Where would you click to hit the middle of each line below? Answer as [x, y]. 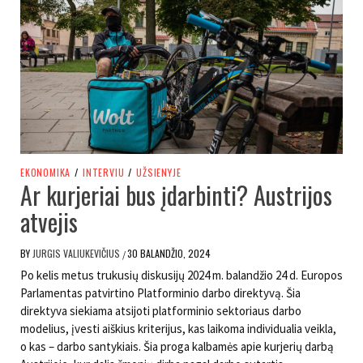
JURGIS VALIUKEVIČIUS [77, 254]
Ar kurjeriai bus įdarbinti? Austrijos [176, 195]
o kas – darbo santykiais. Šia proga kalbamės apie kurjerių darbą [177, 347]
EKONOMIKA [46, 173]
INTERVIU [104, 173]
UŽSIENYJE [159, 173]
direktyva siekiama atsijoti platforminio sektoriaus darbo [161, 311]
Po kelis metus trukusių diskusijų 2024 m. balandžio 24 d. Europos [181, 275]
